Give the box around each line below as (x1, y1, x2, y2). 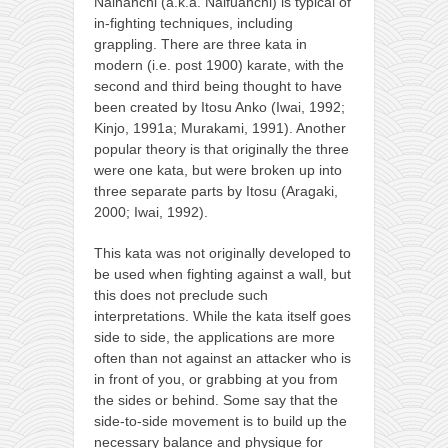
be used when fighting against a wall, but (94, 265, 351, 282)
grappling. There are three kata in (94, 35, 307, 52)
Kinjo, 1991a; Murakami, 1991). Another (94, 119, 346, 136)
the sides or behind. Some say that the (94, 391, 338, 408)
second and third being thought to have (94, 77, 342, 94)
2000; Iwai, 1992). (94, 203, 208, 220)
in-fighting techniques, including (94, 14, 293, 31)
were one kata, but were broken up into (94, 161, 342, 178)
